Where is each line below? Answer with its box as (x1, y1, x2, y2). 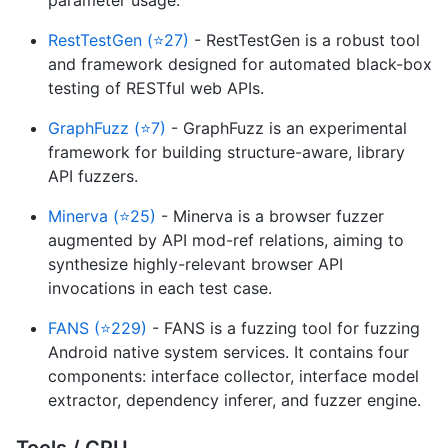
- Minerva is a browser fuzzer (156, 205, 384, 226)
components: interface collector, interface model (48, 365, 419, 386)
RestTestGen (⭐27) (48, 29, 189, 50)
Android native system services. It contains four (48, 341, 409, 362)
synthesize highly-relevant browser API (48, 253, 343, 274)
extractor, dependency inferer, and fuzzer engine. (48, 389, 421, 410)
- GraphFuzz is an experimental (166, 117, 407, 138)
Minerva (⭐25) (48, 205, 156, 226)
